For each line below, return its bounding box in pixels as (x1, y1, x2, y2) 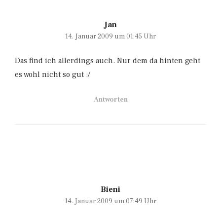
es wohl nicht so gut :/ (15, 69, 90, 79)
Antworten (93, 95, 128, 104)
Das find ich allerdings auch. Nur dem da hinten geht (15, 55, 200, 66)
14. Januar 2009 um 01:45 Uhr (65, 32, 156, 41)
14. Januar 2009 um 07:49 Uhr (65, 196, 156, 206)
